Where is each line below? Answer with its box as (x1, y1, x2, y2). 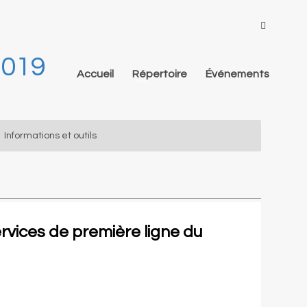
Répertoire (132, 69, 188, 79)
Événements (206, 69, 270, 79)
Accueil (77, 69, 114, 79)
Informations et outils (3, 131, 97, 140)
